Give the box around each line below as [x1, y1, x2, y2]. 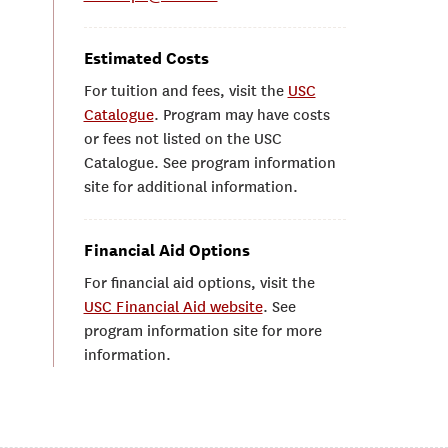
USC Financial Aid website [83, 298, 263, 316]
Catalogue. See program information [83, 154, 336, 172]
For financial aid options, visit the [83, 274, 315, 292]
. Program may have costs [153, 106, 330, 124]
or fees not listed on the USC [83, 130, 282, 148]
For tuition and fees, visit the [83, 82, 288, 100]
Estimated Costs [83, 49, 209, 68]
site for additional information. [83, 178, 298, 196]
